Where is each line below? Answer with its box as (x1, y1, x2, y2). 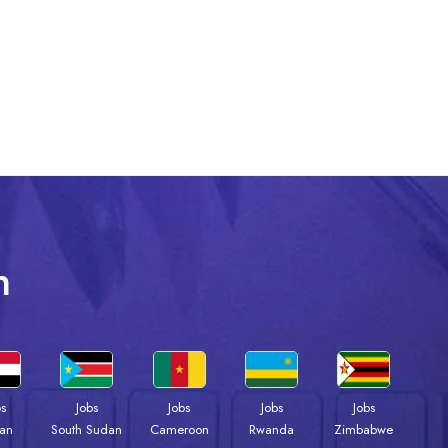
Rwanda (249, 420, 295, 440)
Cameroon (149, 420, 209, 440)
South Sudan (51, 420, 123, 440)
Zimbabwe (334, 420, 394, 440)
